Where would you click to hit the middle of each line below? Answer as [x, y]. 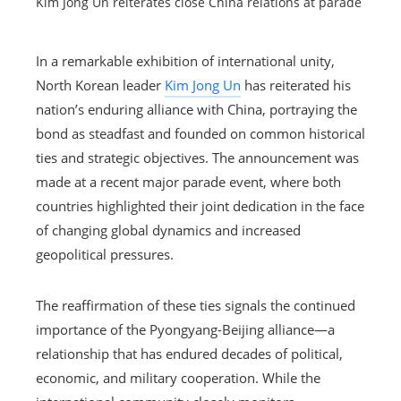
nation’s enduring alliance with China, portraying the [196, 109]
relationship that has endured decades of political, [189, 353]
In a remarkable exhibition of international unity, [185, 60]
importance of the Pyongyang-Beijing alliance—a [185, 329]
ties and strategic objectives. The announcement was [197, 157]
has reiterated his [296, 85]
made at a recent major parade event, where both [188, 181]
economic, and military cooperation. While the [178, 377]
